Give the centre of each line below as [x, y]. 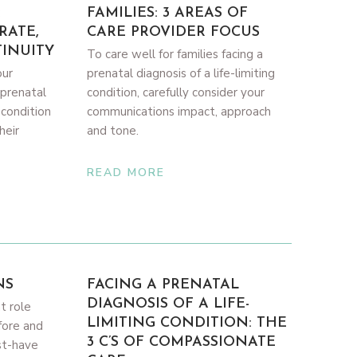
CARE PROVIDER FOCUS [174, 32]
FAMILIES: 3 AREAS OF [168, 13]
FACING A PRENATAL [163, 285]
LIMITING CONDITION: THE [187, 323]
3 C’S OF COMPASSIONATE [182, 342]
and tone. [113, 131]
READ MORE [126, 173]
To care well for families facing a [175, 54]
